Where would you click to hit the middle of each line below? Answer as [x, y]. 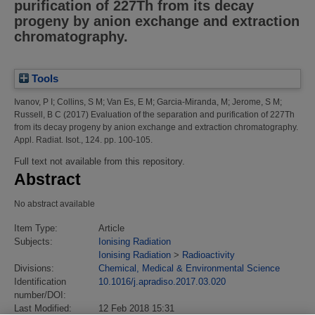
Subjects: [33, 241]
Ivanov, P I [33, 102]
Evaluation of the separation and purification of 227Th [193, 114]
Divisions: [34, 268]
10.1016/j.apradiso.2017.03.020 [162, 281]
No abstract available [54, 204]
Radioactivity [208, 255]
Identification [40, 281]
